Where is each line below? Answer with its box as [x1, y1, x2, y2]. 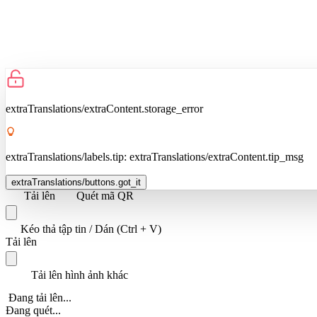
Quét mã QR [76, 189, 134, 202]
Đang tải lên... [8, 291, 71, 304]
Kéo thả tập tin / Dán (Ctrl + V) [21, 222, 161, 235]
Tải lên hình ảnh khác [28, 268, 128, 281]
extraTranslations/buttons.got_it [11, 176, 141, 188]
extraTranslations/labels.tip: [6, 150, 127, 163]
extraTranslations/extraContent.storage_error [6, 102, 203, 115]
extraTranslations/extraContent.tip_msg [127, 150, 304, 163]
